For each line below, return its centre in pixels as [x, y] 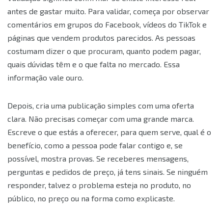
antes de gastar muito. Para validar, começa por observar [108, 11]
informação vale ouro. [45, 77]
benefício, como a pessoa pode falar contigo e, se [95, 145]
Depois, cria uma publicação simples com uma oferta [101, 105]
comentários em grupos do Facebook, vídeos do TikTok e [107, 24]
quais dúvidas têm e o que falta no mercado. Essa [94, 64]
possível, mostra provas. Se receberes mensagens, [98, 158]
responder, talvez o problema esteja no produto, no [99, 185]
